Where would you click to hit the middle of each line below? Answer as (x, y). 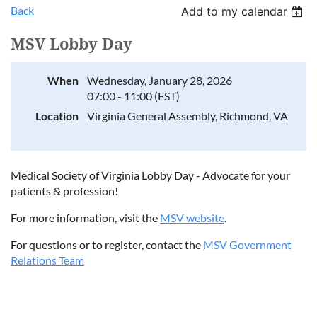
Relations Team (47, 260)
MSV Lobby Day (71, 44)
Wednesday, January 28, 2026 (160, 80)
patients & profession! (64, 191)
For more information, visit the (85, 218)
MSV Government (247, 244)
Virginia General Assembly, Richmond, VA (188, 116)
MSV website (192, 218)
